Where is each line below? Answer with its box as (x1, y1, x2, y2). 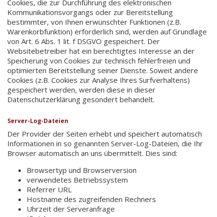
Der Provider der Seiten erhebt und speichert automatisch (7, 129, 202, 139)
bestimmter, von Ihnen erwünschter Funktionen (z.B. (7, 17, 181, 27)
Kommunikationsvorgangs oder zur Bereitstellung (7, 7, 173, 17)
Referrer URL (27, 185, 72, 195)
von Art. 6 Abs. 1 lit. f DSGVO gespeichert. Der (7, 36, 160, 46)
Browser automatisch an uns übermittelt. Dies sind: (7, 148, 177, 158)
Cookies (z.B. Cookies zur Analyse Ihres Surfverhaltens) (7, 75, 190, 85)
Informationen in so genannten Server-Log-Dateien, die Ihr (7, 139, 203, 149)
